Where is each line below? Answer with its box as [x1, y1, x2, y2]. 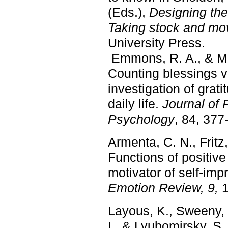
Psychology [108, 111, 175, 126]
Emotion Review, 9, [108, 180, 218, 195]
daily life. [108, 96, 162, 111]
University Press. [108, 35, 205, 50]
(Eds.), [108, 5, 149, 19]
